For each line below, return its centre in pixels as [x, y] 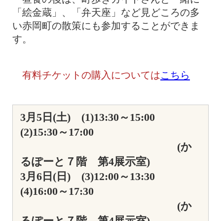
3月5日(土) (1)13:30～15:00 [93, 117]
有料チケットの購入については [91, 75]
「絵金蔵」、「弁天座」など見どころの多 [106, 13]
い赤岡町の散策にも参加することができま [106, 26]
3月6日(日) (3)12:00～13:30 [93, 177]
